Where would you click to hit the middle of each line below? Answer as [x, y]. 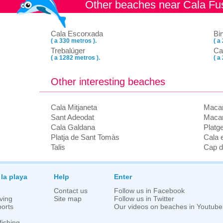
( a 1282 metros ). [75, 58]
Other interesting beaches [108, 82]
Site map [68, 199]
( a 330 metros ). [74, 41]
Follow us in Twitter [144, 199]
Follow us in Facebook [149, 191]
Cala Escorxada [77, 34]
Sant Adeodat [72, 117]
